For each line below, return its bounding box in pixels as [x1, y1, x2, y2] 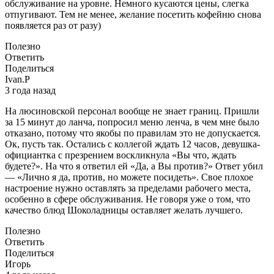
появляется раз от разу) [5, 20, 101, 31]
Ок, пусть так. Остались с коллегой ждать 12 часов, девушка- [5, 138, 260, 149]
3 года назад [5, 84, 56, 95]
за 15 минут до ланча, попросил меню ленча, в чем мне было [5, 116, 259, 127]
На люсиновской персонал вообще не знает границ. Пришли [5, 105, 259, 116]
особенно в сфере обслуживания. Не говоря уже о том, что [5, 193, 250, 204]
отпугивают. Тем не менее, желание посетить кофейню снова [5, 9, 261, 20]
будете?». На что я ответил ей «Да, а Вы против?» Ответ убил [5, 160, 263, 171]
